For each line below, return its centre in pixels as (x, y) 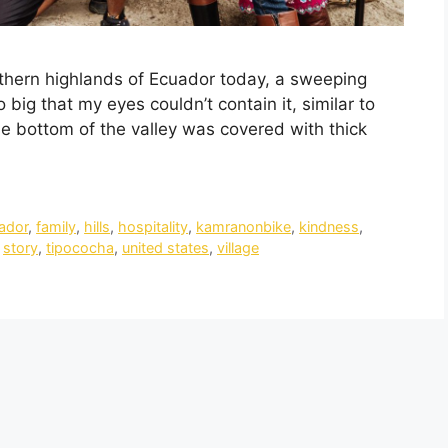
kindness (329, 227)
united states (165, 248)
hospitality (153, 227)
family (56, 227)
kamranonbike (244, 227)
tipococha (80, 248)
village (238, 248)
